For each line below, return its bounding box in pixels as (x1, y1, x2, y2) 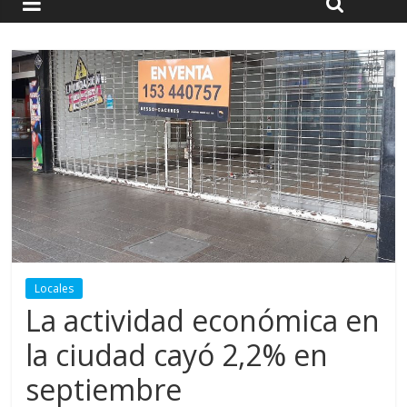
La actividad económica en (25, 301, 381, 341)
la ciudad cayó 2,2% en (25, 335, 329, 375)
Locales (35, 281, 74, 297)
